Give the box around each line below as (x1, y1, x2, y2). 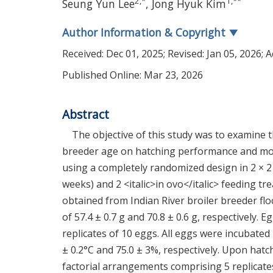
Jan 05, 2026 (207, 47, 261, 60)
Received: (62, 47, 106, 60)
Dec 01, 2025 (106, 47, 163, 60)
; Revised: (163, 47, 207, 60)
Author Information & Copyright (62, 25, 229, 40)
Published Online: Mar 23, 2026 (62, 68, 203, 82)
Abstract (62, 106, 109, 122)
